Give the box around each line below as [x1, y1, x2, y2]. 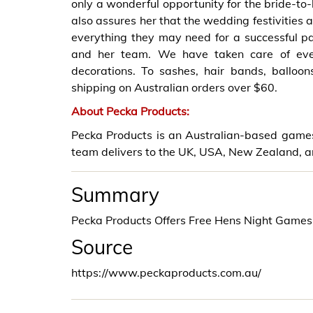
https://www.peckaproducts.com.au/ [71, 265, 261, 279]
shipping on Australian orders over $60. [71, 80, 277, 94]
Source [71, 235, 133, 259]
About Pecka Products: [71, 104, 189, 118]
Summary [71, 182, 159, 207]
